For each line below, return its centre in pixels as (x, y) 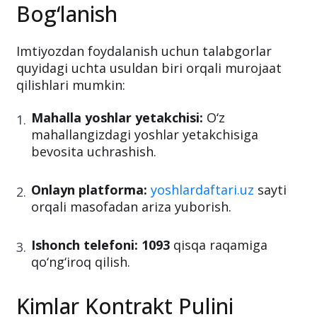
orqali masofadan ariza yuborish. (131, 207)
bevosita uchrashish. (94, 152)
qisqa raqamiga (219, 245)
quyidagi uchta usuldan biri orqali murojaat (149, 68)
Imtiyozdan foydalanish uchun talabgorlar (144, 51)
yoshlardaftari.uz (202, 190)
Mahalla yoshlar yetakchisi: (117, 118)
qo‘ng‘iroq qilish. (81, 262)
